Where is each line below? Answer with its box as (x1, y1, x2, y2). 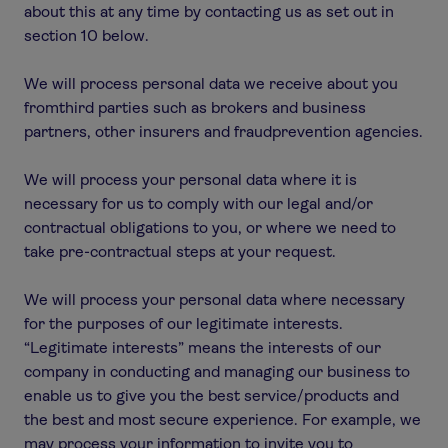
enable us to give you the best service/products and (24, 386, 399, 405)
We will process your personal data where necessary (24, 290, 405, 309)
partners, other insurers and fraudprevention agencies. (24, 122, 423, 141)
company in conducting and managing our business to (24, 362, 410, 381)
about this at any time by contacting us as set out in (24, 2, 394, 21)
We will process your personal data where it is (24, 170, 357, 189)
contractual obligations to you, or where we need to (24, 218, 396, 237)
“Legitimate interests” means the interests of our (24, 338, 381, 357)
